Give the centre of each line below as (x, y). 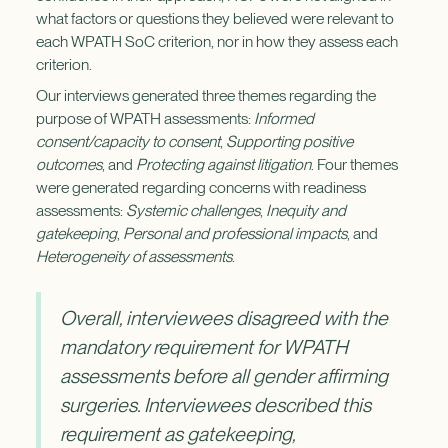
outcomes (68, 165)
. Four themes (354, 165)
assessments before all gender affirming (224, 375)
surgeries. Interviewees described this (216, 404)
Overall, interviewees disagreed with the (224, 317)
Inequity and (305, 211)
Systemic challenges (192, 211)
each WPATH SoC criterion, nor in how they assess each (216, 42)
